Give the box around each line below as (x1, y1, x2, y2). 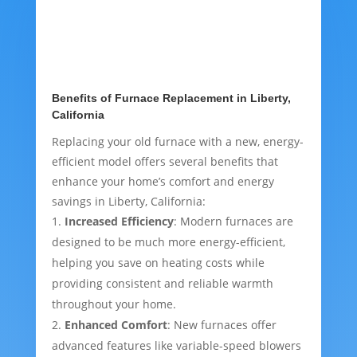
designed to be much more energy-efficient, (51, 234, 285, 250)
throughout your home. (51, 296, 176, 312)
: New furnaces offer (167, 317, 277, 333)
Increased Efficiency (64, 214, 174, 229)
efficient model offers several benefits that (51, 154, 278, 170)
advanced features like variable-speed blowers (51, 338, 301, 354)
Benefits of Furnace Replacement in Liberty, (51, 92, 291, 105)
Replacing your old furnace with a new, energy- (51, 134, 304, 150)
